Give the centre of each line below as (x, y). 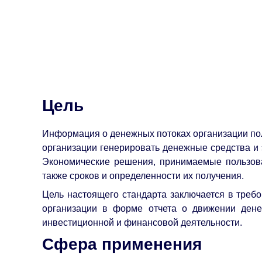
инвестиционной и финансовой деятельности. (142, 223)
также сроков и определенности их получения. (143, 176)
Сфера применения (122, 244)
